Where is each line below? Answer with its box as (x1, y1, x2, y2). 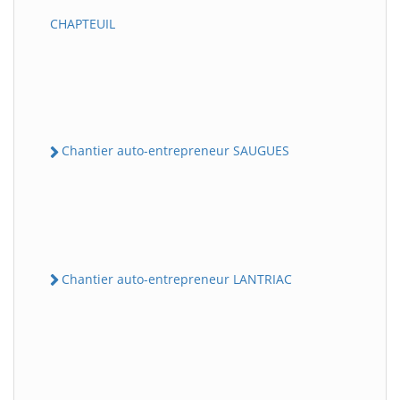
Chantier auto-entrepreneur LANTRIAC (62, 270, 292, 287)
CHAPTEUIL (50, 15, 115, 33)
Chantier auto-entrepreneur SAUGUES (62, 142, 289, 160)
